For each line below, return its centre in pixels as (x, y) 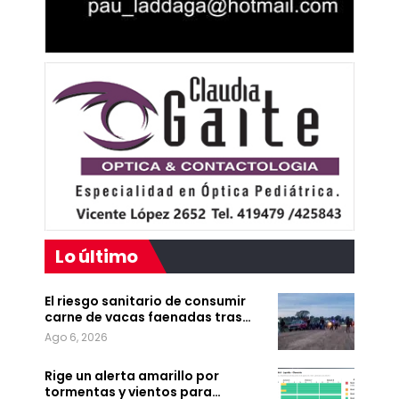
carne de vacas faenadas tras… (148, 318)
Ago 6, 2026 (76, 338)
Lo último (97, 257)
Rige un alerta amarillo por (132, 375)
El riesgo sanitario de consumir (145, 301)
